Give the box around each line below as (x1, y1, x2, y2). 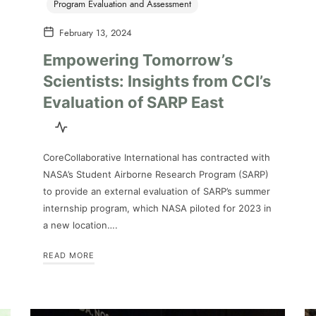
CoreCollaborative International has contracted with (43, 151, 270, 163)
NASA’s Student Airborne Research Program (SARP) (43, 168, 269, 180)
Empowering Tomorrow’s (43, 50, 233, 69)
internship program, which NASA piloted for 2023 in (43, 202, 272, 214)
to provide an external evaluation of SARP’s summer (43, 185, 270, 197)
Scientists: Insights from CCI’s (43, 71, 271, 90)
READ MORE (43, 250, 95, 260)
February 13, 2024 (59, 27, 132, 40)
